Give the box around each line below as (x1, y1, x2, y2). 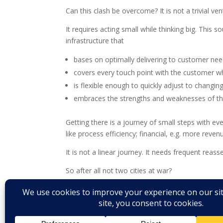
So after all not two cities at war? (66, 166, 172, 175)
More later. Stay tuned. (66, 184, 139, 194)
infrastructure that (66, 36, 124, 45)
